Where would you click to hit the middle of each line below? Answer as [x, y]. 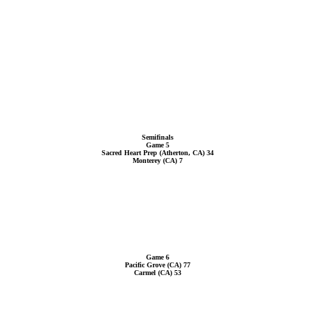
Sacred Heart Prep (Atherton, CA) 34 [158, 153]
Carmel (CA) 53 [158, 273]
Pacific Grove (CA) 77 [158, 265]
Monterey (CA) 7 [158, 160]
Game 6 [158, 257]
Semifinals [158, 137]
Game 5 [158, 145]
